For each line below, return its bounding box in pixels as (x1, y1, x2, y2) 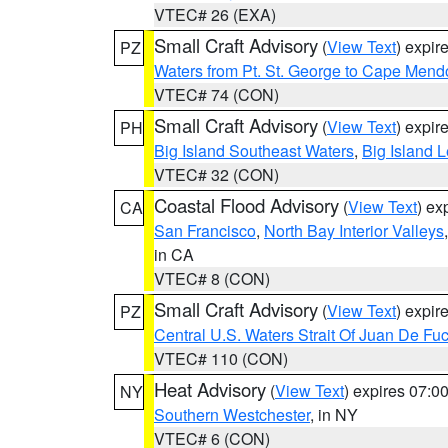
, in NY (310, 403, 358, 426)
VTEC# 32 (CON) (154, 163, 279, 186)
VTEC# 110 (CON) (154, 347, 288, 370)
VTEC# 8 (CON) (154, 267, 270, 290)
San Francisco (154, 219, 256, 242)
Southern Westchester (154, 403, 310, 426)
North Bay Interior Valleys (264, 219, 444, 242)
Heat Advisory (154, 376, 266, 402)
